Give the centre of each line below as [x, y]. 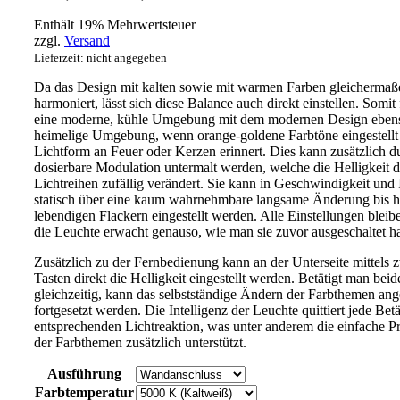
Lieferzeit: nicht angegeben [100, 57]
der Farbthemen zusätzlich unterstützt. [140, 342]
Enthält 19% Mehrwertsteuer [115, 24]
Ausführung [84, 373]
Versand [87, 40]
